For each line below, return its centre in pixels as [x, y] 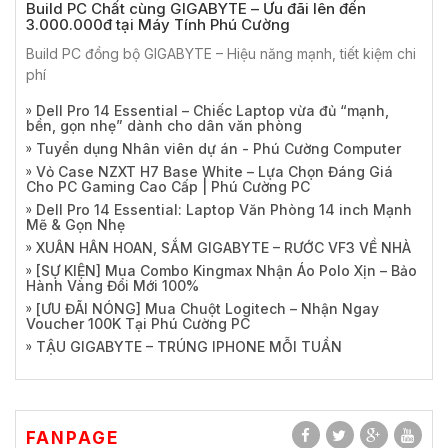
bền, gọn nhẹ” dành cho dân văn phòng [164, 125]
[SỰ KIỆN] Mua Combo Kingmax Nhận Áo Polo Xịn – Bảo [226, 270]
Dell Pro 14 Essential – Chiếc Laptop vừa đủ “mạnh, [212, 110]
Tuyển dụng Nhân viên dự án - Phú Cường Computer [218, 148]
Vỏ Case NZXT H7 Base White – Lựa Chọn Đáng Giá [214, 171]
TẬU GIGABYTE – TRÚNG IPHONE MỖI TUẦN [189, 346]
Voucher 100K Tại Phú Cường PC [138, 323]
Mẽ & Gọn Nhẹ [75, 224]
